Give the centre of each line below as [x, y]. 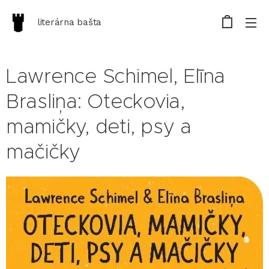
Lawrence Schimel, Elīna [116, 76]
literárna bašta [70, 22]
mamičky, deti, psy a [99, 126]
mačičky [44, 152]
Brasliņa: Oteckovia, [95, 101]
